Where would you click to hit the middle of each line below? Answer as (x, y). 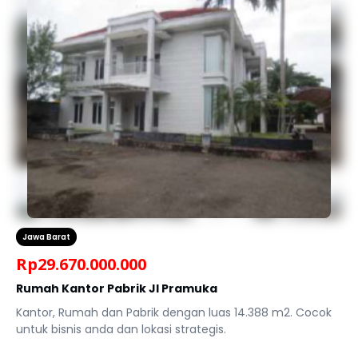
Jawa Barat (46, 237)
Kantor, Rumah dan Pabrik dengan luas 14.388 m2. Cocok (174, 312)
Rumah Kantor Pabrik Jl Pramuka (117, 288)
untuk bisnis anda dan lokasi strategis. (121, 329)
